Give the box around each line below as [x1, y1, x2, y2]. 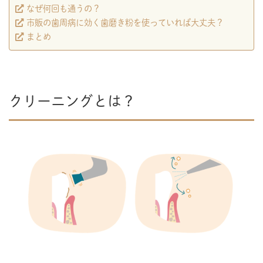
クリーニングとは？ [9, 93, 136, 108]
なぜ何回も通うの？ [26, 4, 100, 13]
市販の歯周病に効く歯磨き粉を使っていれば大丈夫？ [26, 18, 224, 27]
